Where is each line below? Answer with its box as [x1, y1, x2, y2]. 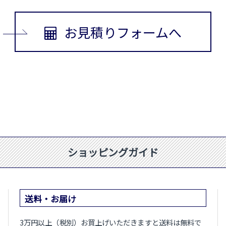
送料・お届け [24, 192, 77, 205]
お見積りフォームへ [64, 22, 182, 41]
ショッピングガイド [67, 145, 159, 160]
